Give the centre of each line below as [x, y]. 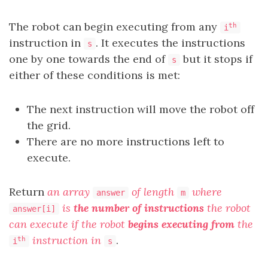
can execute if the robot [68, 224]
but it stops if [216, 59]
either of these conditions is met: [95, 75]
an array [68, 192]
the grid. [49, 125]
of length [153, 192]
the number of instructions [139, 208]
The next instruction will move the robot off [141, 109]
